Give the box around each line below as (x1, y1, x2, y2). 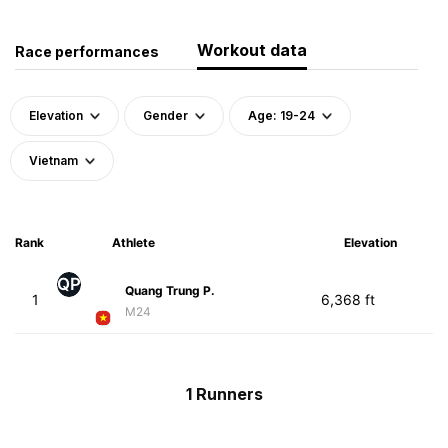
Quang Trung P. (124, 282, 215, 298)
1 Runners (185, 383, 263, 404)
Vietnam (29, 152, 78, 168)
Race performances (15, 42, 159, 60)
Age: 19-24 (248, 107, 315, 123)
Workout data (197, 39, 307, 60)
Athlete (111, 234, 155, 250)
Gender (143, 107, 188, 123)
